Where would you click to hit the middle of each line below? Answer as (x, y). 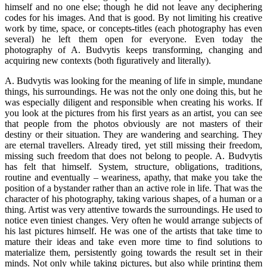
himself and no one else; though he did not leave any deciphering (133, 7)
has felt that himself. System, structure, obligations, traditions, (133, 167)
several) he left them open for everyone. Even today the (133, 39)
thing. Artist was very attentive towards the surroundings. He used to (133, 210)
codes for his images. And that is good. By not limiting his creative (133, 18)
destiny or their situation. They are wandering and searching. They (133, 135)
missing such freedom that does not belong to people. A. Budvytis (133, 156)
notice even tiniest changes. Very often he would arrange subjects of (133, 221)
